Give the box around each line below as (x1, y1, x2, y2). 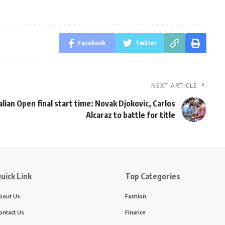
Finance (125, 209, 146, 216)
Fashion (125, 193, 146, 200)
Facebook (77, 39, 105, 47)
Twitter (135, 39, 157, 47)
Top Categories (125, 171, 180, 182)
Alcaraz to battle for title (85, 110, 175, 121)
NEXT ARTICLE (151, 81, 197, 90)
